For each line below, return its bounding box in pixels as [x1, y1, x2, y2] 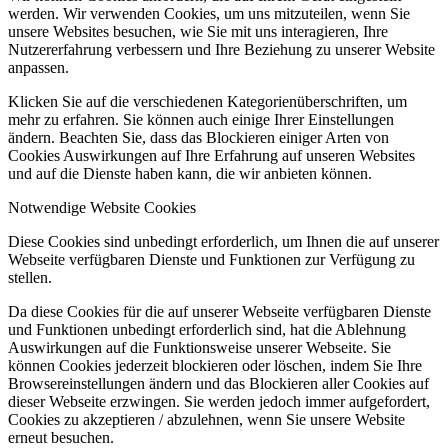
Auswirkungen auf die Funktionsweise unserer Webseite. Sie [8, 339, 391, 357]
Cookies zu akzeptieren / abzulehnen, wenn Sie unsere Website [8, 411, 405, 429]
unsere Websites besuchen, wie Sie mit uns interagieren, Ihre [8, 23, 388, 41]
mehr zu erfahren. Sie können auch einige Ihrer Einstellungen [8, 111, 394, 129]
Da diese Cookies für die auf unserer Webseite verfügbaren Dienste [8, 303, 431, 321]
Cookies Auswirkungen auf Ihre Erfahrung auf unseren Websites [8, 147, 415, 165]
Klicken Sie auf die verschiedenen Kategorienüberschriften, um [8, 93, 407, 111]
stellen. [8, 269, 52, 287]
